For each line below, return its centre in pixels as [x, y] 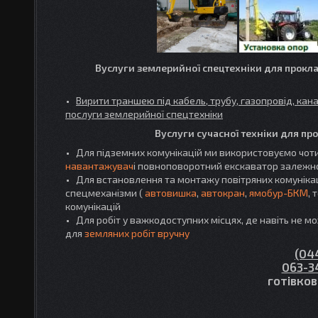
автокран [223, 193]
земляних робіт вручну [137, 233]
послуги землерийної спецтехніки [144, 114]
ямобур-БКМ [279, 193]
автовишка [171, 193]
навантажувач [99, 166]
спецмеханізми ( [105, 193]
